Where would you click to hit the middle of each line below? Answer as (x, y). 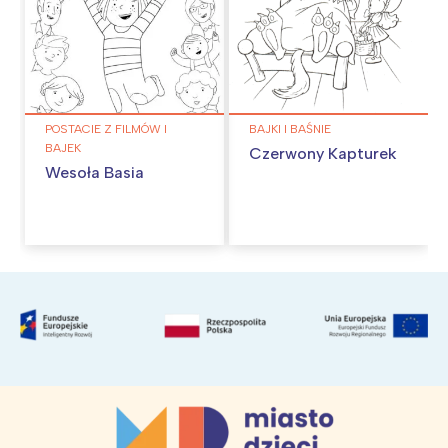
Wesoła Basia (94, 172)
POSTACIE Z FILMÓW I (106, 128)
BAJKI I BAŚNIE (290, 128)
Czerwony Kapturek (323, 153)
